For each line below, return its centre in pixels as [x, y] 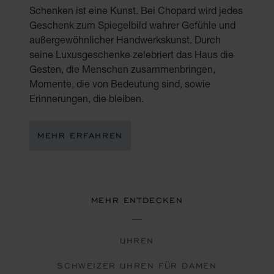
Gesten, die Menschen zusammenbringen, [122, 68]
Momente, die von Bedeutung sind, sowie [120, 83]
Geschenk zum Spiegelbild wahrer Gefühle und [132, 24]
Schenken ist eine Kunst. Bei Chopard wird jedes [136, 10]
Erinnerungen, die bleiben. [87, 98]
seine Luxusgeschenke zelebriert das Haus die [131, 54]
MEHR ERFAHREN [80, 135]
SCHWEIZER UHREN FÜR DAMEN [137, 265]
